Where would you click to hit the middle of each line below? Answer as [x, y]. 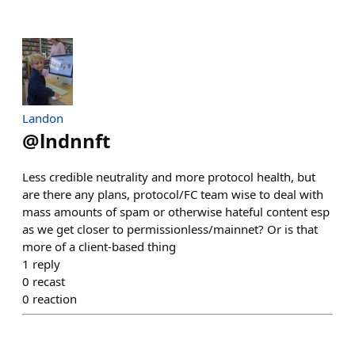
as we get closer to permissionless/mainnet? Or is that [170, 229]
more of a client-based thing [99, 247]
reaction [55, 299]
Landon [43, 118]
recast [49, 282]
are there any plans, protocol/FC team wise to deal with [173, 195]
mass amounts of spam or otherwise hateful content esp [176, 212]
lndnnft [75, 141]
